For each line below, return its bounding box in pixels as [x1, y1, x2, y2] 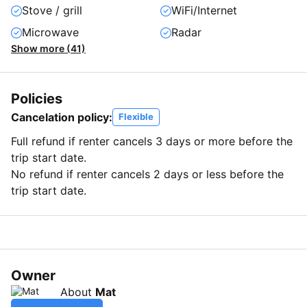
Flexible [119, 110, 153, 122]
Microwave [22, 25, 79, 39]
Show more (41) [11, 42, 86, 54]
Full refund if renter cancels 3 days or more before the [11, 134, 293, 148]
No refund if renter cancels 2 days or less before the [11, 167, 284, 181]
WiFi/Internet [171, 3, 237, 17]
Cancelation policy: [11, 110, 112, 124]
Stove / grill [22, 3, 82, 17]
